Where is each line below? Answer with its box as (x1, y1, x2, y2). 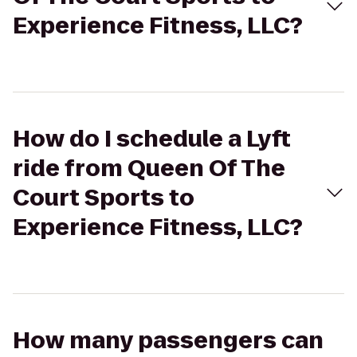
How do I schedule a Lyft (13, 124, 291, 155)
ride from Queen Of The (13, 153, 285, 184)
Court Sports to (13, 182, 194, 214)
